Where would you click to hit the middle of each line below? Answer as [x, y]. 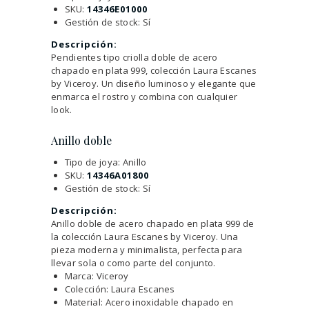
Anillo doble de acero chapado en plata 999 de [153, 224]
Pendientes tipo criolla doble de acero [134, 57]
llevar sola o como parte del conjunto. [133, 263]
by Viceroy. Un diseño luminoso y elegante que [154, 83]
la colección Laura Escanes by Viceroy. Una [145, 237]
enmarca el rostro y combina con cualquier [144, 96]
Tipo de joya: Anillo [106, 162]
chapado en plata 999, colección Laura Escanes [154, 70]
